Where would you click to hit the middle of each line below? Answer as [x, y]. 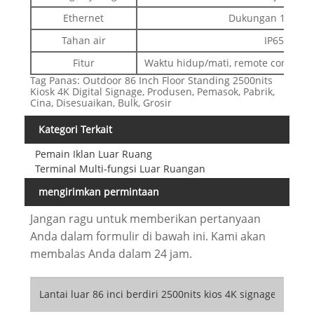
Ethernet [84, 18]
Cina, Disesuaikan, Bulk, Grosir [101, 102]
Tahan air [83, 40]
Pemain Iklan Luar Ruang [93, 153]
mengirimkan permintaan [99, 192]
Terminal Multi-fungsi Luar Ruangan [120, 168]
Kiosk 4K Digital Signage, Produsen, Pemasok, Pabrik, [152, 91]
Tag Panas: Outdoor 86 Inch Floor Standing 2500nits [151, 80]
